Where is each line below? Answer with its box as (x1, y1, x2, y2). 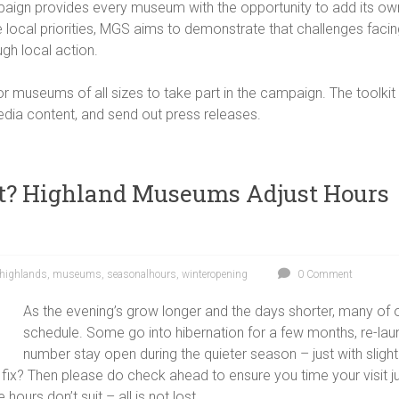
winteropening (182, 268, 248, 281)
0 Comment (295, 268, 353, 281)
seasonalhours (107, 268, 176, 281)
